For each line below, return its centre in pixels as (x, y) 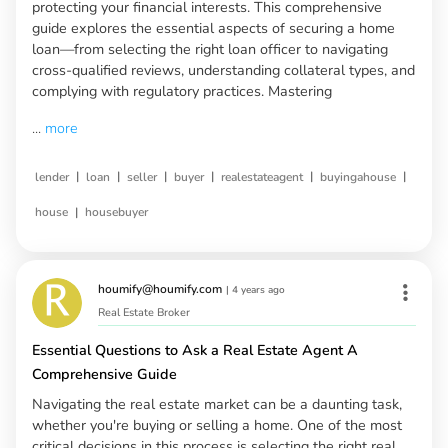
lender (52, 176)
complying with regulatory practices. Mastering (182, 90)
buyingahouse (358, 176)
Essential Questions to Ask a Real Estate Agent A (195, 350)
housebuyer (116, 212)
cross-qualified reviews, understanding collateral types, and (223, 69)
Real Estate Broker (144, 313)
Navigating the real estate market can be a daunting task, (217, 404)
